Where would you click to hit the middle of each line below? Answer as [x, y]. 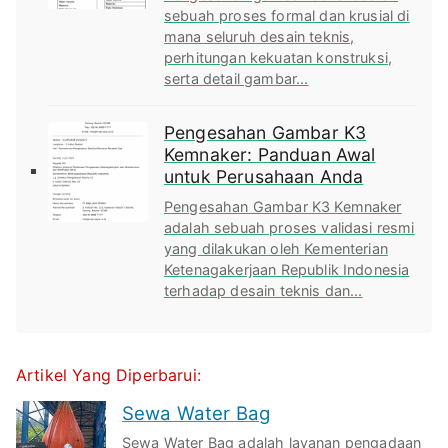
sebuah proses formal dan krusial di [287, 15]
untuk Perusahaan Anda [264, 176]
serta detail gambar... [236, 78]
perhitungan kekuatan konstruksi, [278, 57]
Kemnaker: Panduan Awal [270, 154]
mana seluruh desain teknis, [259, 36]
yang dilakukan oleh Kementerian [276, 249]
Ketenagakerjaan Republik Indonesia [287, 270]
